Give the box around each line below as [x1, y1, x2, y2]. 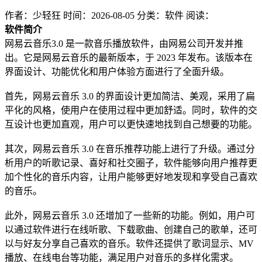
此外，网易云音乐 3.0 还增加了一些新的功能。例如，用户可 [5, 210, 255, 220]
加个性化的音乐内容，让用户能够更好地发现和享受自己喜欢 [5, 171, 257, 182]
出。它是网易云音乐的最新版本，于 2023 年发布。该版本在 [5, 52, 253, 63]
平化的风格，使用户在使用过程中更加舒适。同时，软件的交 [5, 105, 257, 115]
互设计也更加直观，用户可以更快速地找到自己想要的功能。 [5, 119, 257, 129]
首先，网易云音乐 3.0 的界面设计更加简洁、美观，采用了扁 [5, 91, 255, 101]
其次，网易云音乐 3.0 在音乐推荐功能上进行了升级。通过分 [5, 143, 255, 154]
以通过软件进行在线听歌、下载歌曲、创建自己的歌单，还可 [5, 224, 257, 235]
